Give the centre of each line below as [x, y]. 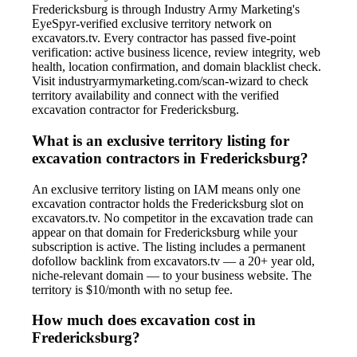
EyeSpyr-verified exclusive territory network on [152, 24]
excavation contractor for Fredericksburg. [135, 110]
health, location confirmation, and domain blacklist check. [177, 67]
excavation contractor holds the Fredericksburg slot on [168, 203]
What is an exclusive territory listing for [161, 140]
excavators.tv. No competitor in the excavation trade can [173, 218]
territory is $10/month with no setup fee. [132, 289]
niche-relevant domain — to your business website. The [172, 275]
